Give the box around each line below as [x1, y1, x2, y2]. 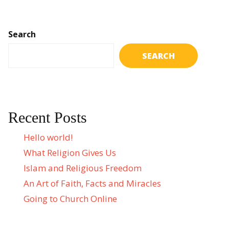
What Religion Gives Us [24, 147, 116, 159]
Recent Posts [8, 109, 87, 126]
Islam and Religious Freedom [24, 162, 142, 174]
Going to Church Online [24, 193, 117, 205]
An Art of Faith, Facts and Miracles [24, 177, 161, 190]
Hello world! [24, 131, 73, 144]
